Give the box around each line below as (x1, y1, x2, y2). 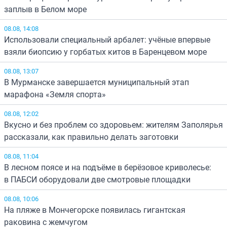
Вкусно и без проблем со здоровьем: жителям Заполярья (4, 119, 223, 130)
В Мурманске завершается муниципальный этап (4, 76, 189, 88)
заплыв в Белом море (4, 3, 87, 15)
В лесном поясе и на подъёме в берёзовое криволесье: (4, 161, 211, 173)
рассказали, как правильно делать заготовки (4, 131, 178, 142)
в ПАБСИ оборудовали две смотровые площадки (4, 173, 191, 185)
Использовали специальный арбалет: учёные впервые (4, 33, 210, 45)
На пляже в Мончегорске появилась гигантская (4, 204, 185, 215)
